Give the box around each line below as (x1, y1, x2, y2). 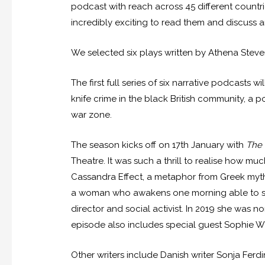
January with (189, 140, 247, 151)
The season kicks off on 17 (71, 140, 181, 151)
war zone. (71, 109, 112, 121)
